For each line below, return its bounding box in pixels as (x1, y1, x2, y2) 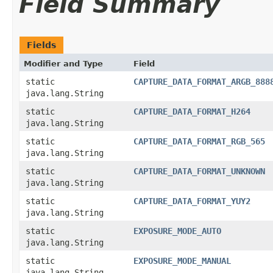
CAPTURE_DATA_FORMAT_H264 (133, 106, 250, 116)
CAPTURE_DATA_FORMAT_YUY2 (133, 196, 250, 206)
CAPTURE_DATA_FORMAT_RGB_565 (133, 136, 265, 146)
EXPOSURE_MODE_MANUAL (133, 255, 231, 266)
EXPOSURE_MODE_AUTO (133, 225, 221, 236)
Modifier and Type (24, 58, 103, 68)
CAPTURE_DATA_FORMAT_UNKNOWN (133, 166, 265, 176)
